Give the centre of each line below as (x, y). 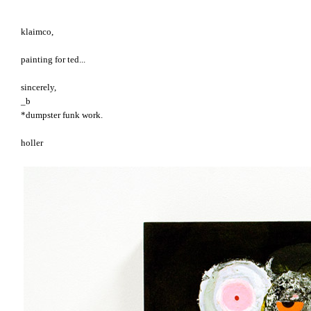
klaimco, (37, 32)
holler (32, 143)
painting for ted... (53, 60)
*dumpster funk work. (62, 116)
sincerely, (39, 88)
